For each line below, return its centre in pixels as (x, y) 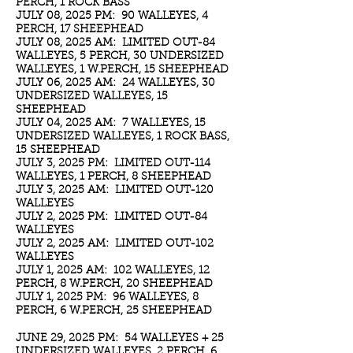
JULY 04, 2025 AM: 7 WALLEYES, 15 (111, 124)
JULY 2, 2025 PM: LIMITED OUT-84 (111, 217)
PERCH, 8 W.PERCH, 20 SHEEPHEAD (114, 284)
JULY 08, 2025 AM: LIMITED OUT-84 (115, 43)
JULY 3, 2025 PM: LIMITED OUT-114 (113, 164)
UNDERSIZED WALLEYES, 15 (92, 97)
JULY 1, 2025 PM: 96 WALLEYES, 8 (107, 298)
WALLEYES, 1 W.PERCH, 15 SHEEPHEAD (122, 70)
